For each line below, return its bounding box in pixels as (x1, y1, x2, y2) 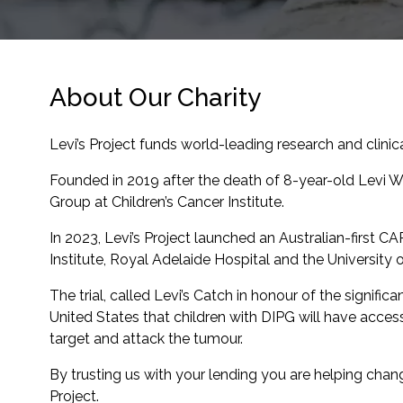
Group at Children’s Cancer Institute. (49, 193, 284, 210)
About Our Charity (49, 83, 261, 112)
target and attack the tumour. (49, 330, 243, 347)
